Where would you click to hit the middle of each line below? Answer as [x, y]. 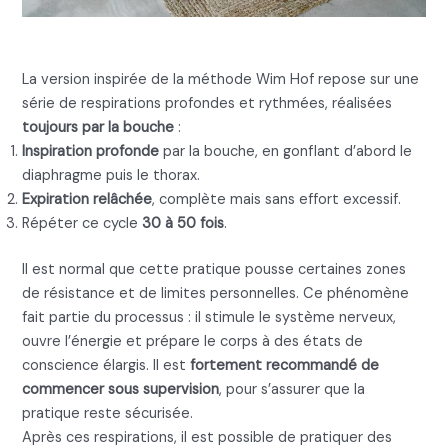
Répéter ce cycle [82, 224]
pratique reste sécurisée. [108, 414]
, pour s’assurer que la [292, 390]
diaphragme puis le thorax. [111, 176]
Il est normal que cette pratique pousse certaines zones [214, 270]
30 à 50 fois [183, 224]
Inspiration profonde [91, 152]
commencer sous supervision [121, 390]
